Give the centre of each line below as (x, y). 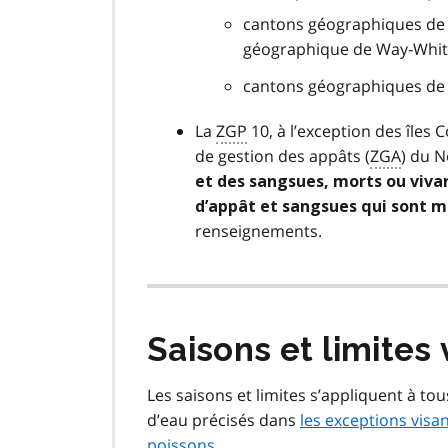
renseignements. (258, 231)
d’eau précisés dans (223, 420)
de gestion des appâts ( (282, 156)
